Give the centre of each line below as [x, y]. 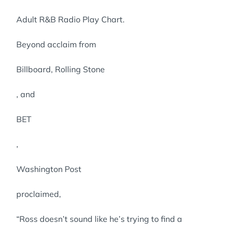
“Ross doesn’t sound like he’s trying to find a [99, 219]
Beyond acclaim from [56, 44]
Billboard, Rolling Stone [61, 69]
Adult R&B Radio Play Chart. [70, 19]
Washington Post [49, 169]
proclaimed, [39, 194]
